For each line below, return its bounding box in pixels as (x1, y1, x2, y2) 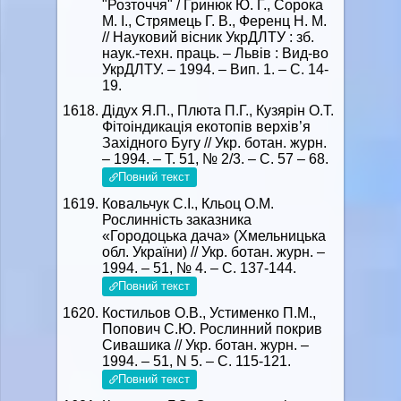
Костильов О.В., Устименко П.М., (102, 305, 316, 320)
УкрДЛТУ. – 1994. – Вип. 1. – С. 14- (102, 62, 328, 77)
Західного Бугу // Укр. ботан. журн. (102, 135, 327, 150)
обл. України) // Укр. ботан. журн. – (102, 244, 325, 260)
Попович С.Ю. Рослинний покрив (102, 321, 322, 337)
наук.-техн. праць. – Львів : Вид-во (102, 46, 328, 61)
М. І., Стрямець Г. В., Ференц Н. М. (102, 13, 327, 29)
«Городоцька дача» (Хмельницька (102, 228, 326, 243)
